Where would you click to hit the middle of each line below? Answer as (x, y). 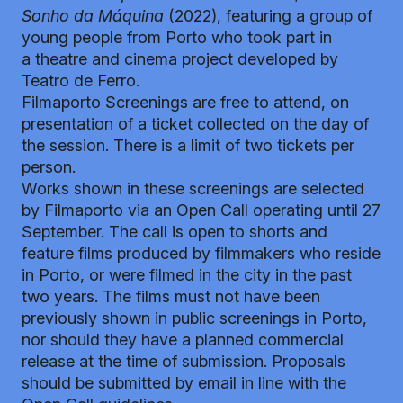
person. (49, 166)
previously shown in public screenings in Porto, (194, 318)
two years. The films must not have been (171, 296)
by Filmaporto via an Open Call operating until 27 (201, 210)
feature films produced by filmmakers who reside (201, 253)
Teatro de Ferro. (81, 80)
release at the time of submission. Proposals (184, 361)
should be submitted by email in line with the (184, 382)
